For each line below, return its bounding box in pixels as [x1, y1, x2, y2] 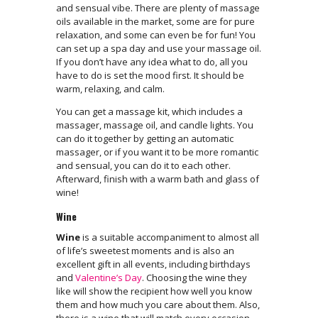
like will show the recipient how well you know [56, 284, 252, 297]
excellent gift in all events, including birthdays [56, 257, 251, 270]
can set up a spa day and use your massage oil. [56, 41, 261, 55]
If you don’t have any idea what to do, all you [56, 55, 248, 68]
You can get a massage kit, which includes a [56, 104, 243, 118]
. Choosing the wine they [142, 270, 247, 284]
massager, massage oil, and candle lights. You [56, 118, 253, 131]
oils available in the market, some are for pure [56, 14, 255, 28]
